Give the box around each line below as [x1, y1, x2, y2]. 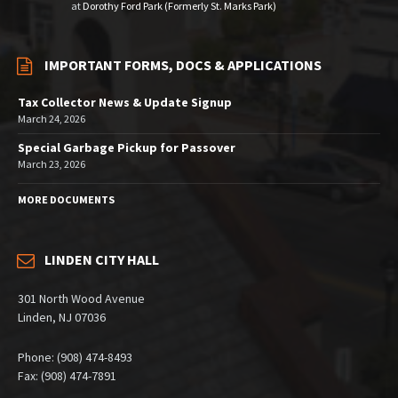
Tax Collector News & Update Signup [18, 93, 232, 110]
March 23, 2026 [18, 156, 85, 171]
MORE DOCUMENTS [18, 192, 115, 206]
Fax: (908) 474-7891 [18, 367, 116, 384]
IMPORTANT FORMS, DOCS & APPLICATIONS [44, 55, 322, 74]
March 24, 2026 [18, 111, 85, 125]
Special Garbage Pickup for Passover [18, 139, 235, 155]
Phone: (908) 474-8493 [18, 348, 132, 365]
